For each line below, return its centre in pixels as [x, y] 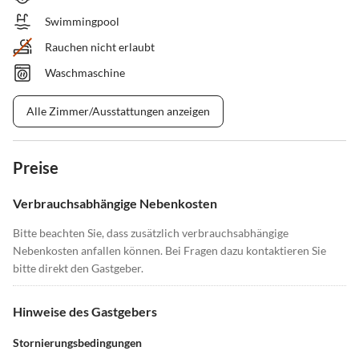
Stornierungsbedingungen [77, 343]
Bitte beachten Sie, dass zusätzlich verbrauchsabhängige [151, 233]
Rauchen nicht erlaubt [100, 47]
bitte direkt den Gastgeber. [78, 268]
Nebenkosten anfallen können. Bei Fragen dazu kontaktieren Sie [169, 251]
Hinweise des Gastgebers [85, 312]
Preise [36, 168]
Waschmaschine [85, 73]
